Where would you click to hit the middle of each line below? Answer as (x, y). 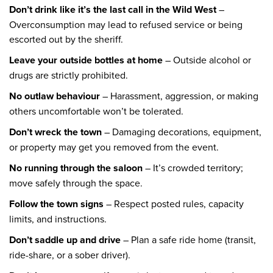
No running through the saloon (76, 168)
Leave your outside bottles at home (86, 60)
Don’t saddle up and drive (65, 240)
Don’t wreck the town (55, 132)
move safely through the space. (77, 183)
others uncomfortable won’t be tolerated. (97, 111)
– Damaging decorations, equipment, (182, 132)
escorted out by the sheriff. (67, 39)
